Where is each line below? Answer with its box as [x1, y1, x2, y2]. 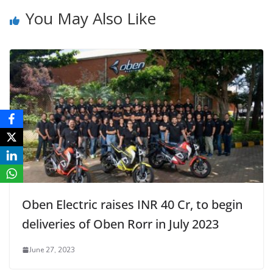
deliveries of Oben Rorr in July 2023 [22, 215, 219, 232]
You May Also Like [26, 7, 156, 30]
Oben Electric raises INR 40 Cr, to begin [22, 196, 243, 213]
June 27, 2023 [29, 244, 75, 255]
